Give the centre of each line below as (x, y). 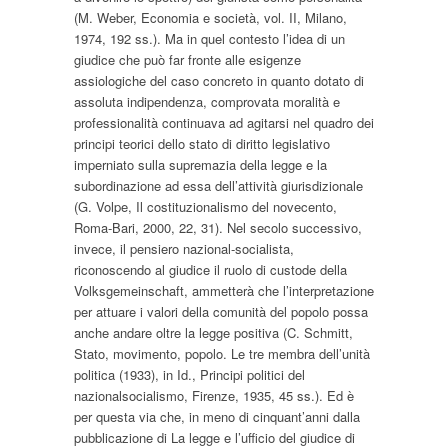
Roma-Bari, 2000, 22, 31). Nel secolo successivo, (218, 227)
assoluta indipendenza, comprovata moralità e (207, 101)
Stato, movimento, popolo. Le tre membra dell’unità (222, 353)
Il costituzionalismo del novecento (234, 206)
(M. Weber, (107, 17)
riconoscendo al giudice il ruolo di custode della (210, 269)
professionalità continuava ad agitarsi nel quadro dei (224, 122)
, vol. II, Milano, (301, 17)
